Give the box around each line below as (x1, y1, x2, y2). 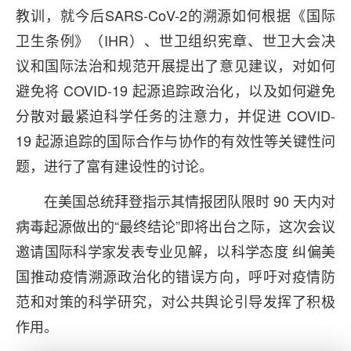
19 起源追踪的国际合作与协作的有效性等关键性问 (16, 130, 335, 150)
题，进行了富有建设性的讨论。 (16, 155, 213, 175)
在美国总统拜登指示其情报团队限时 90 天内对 (44, 190, 335, 211)
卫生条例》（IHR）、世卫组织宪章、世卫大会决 (16, 30, 335, 50)
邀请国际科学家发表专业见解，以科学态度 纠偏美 (16, 241, 335, 261)
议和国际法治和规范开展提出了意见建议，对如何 (16, 55, 335, 75)
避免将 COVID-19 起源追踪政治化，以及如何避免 (16, 80, 335, 100)
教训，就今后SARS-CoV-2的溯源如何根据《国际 (16, 5, 335, 25)
